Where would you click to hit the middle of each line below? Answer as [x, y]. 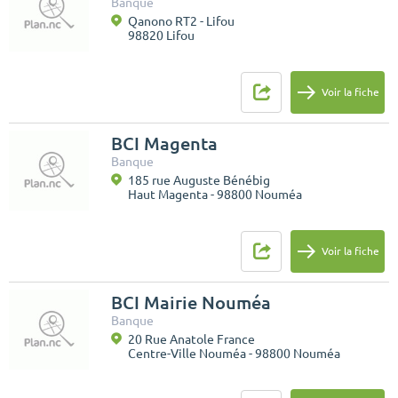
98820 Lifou [161, 35]
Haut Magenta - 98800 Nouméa [215, 194]
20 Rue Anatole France [191, 339]
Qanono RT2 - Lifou [181, 21]
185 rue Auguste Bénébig [199, 180]
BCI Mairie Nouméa [191, 302]
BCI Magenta [164, 143]
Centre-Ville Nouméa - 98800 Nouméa [234, 353]
